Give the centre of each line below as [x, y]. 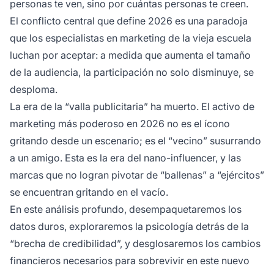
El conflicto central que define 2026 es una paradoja [129, 20]
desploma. [34, 89]
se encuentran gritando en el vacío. [89, 192]
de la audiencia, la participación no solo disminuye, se [132, 72]
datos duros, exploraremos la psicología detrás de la [129, 226]
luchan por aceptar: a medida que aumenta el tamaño [130, 55]
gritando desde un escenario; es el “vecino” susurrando [135, 140]
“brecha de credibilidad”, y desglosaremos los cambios [135, 243]
